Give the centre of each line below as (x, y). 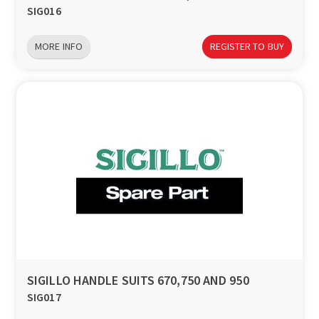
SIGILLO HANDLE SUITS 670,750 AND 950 (138, 281)
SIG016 (44, 11)
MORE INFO (59, 46)
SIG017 (44, 297)
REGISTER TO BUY (247, 46)
